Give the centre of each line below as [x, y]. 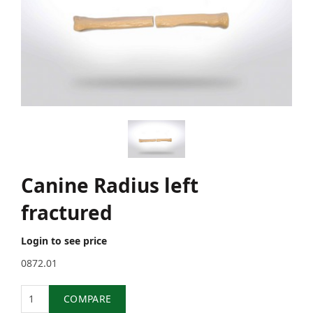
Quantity [54, 292]
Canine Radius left [110, 185]
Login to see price [64, 241]
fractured [67, 213]
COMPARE [88, 299]
